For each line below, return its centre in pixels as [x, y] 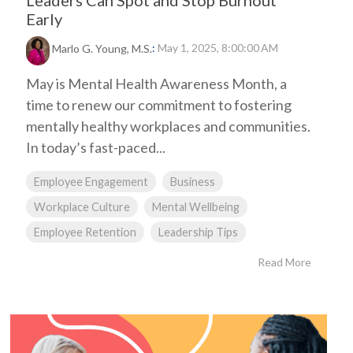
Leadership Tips [198, 232]
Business [193, 182]
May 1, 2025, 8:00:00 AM [218, 48]
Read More [284, 262]
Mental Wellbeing [196, 207]
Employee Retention [85, 232]
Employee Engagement [91, 182]
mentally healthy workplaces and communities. [168, 126]
